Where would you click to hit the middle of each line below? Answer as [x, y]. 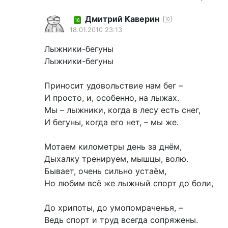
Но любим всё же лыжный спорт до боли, [129, 183]
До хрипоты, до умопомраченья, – [113, 207]
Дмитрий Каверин [122, 19]
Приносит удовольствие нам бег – [113, 85]
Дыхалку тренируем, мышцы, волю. [116, 159]
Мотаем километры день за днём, [113, 146]
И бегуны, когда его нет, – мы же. [111, 122]
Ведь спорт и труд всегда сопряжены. [121, 220]
